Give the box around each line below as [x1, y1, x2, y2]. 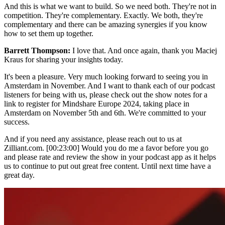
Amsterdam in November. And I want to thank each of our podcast [4, 81, 215, 90]
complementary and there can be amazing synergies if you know [4, 20, 207, 29]
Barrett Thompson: [4, 46, 70, 55]
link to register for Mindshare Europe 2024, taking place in [4, 99, 189, 108]
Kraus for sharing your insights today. [4, 55, 123, 64]
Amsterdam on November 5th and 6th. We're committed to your [4, 108, 206, 117]
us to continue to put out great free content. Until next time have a [4, 161, 211, 170]
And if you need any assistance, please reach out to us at [4, 134, 182, 143]
